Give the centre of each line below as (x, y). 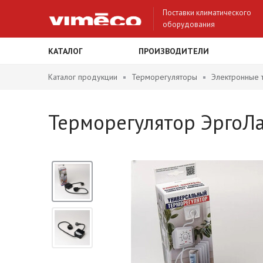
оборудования (189, 24)
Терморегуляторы (164, 77)
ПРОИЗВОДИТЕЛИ (174, 51)
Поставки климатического (207, 13)
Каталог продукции (83, 77)
